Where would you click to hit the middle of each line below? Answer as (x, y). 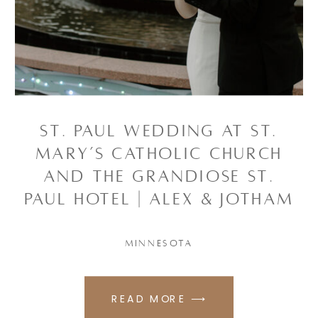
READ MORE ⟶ (159, 299)
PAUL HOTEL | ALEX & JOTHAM (159, 199)
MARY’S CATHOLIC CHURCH (159, 154)
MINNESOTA (159, 243)
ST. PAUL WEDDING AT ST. (159, 131)
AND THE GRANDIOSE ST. (159, 177)
